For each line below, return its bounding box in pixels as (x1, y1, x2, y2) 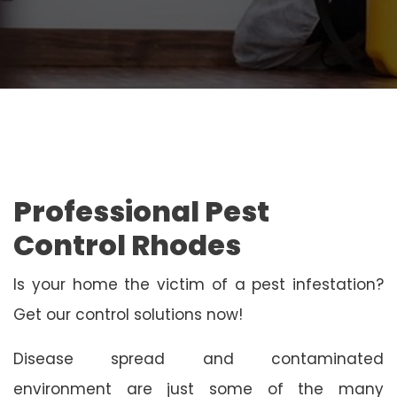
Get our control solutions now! (13, 303, 243, 325)
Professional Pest (13, 191, 269, 231)
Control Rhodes (13, 224, 241, 265)
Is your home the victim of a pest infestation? (13, 273, 384, 295)
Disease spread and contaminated (13, 347, 384, 370)
